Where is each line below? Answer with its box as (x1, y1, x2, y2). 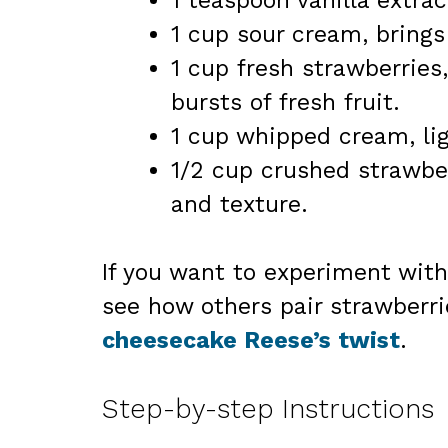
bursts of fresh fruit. (171, 88, 400, 116)
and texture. (171, 190, 308, 218)
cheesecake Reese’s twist (102, 327, 400, 355)
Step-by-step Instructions (102, 392, 434, 425)
